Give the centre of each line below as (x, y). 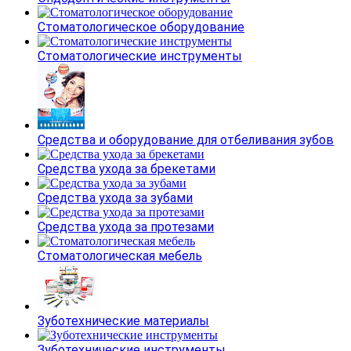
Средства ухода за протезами (126, 226)
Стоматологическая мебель (120, 255)
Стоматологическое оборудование (141, 27)
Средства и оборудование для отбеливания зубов (186, 139)
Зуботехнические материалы (123, 320)
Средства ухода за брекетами (127, 168)
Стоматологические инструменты (140, 56)
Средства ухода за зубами (115, 197)
